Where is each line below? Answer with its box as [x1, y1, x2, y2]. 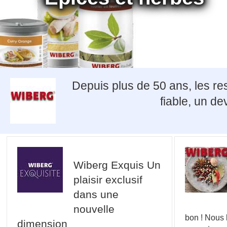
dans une [73, 188, 119, 201]
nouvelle [73, 203, 115, 215]
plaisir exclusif [73, 174, 142, 186]
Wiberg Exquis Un [73, 159, 161, 171]
